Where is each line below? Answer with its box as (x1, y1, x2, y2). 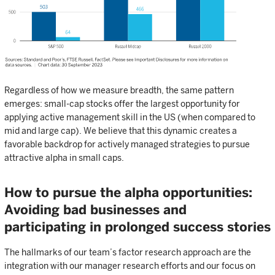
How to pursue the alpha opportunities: (4, 184, 252, 200)
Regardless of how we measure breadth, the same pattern (4, 85, 234, 95)
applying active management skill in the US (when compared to (4, 112, 255, 122)
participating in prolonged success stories (4, 219, 271, 234)
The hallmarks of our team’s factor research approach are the (4, 247, 251, 257)
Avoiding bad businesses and (4, 201, 187, 217)
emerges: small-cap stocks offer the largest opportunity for (4, 98, 240, 109)
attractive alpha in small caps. (4, 152, 124, 163)
